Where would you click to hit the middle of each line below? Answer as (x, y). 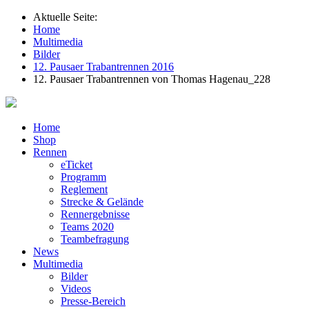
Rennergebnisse (95, 214)
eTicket (77, 165)
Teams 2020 (87, 227)
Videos (76, 289)
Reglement (84, 189)
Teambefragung (95, 239)
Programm (83, 177)
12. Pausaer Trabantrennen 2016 (103, 67)
